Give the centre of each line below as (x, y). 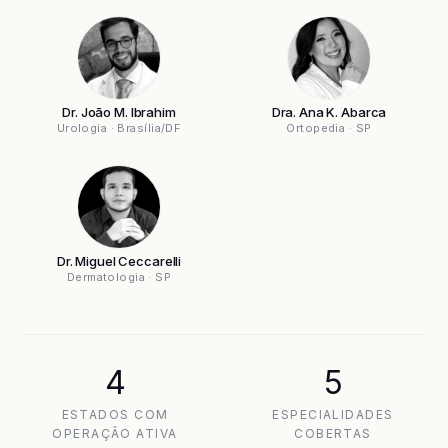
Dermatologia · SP (119, 277)
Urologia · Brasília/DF (119, 128)
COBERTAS (333, 433)
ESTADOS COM (115, 414)
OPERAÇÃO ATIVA (115, 433)
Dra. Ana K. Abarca (329, 112)
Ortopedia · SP (329, 128)
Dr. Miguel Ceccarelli (119, 261)
